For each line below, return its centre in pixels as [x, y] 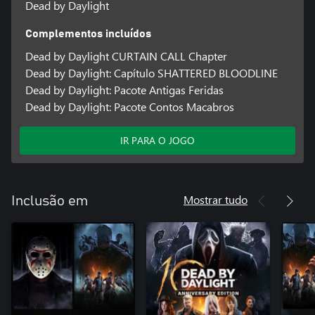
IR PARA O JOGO [157, 141]
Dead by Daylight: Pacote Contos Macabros [129, 107]
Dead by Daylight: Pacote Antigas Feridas [124, 90]
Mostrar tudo [216, 200]
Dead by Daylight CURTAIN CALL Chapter [126, 56]
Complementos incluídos [88, 34]
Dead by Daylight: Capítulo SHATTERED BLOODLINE [151, 73]
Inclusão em [50, 201]
